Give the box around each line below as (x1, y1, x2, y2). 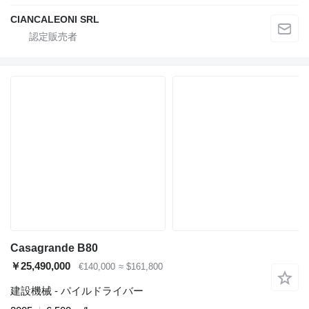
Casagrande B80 (10, 241, 98, 254)
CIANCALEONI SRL (10, 13, 99, 25)
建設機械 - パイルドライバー (10, 284, 143, 297)
